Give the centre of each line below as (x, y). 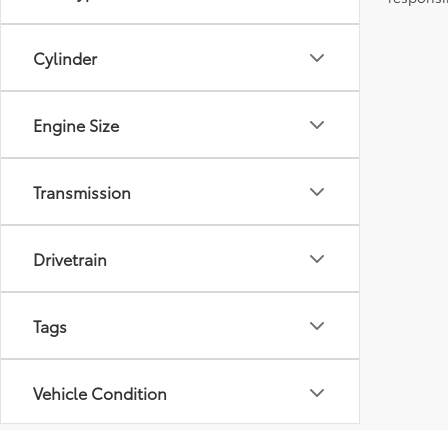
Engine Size (76, 124)
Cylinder (65, 57)
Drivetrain (70, 258)
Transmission (82, 191)
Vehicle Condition (100, 392)
